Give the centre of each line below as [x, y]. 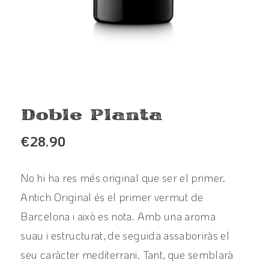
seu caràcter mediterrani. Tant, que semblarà [127, 254]
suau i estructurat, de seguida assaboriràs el [125, 235]
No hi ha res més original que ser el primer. [123, 177]
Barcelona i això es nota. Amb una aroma [118, 216]
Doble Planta [92, 115]
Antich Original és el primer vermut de [112, 197]
